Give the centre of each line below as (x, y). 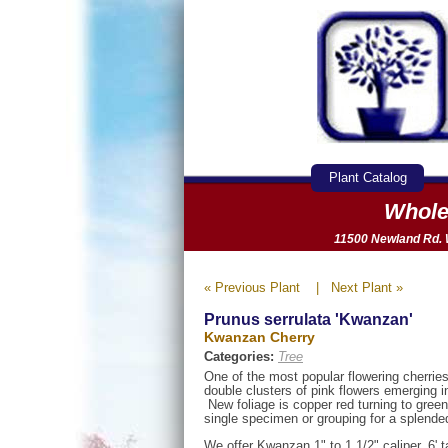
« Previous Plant (252, 287)
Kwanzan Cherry (259, 336)
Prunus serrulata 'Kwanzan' (308, 319)
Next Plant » (367, 287)
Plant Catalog (367, 177)
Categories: (241, 356)
